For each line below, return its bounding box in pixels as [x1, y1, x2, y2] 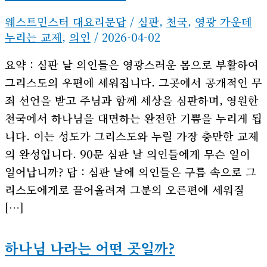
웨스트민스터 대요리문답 [5, 13, 126, 29]
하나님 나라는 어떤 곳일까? [5, 238, 175, 259]
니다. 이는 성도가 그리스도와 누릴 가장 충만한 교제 [5, 128, 259, 144]
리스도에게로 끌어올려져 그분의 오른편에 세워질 [5, 182, 244, 198]
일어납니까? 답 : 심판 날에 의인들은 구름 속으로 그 [5, 164, 256, 180]
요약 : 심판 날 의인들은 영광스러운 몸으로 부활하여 [5, 57, 259, 73]
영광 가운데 [195, 13, 252, 29]
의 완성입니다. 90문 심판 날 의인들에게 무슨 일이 [5, 146, 250, 162]
